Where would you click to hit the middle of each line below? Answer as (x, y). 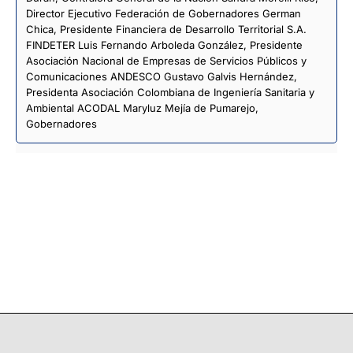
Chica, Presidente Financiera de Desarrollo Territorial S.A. (166, 29)
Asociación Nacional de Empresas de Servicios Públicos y (166, 60)
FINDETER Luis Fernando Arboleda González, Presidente (164, 45)
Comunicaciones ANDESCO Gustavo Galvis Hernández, (162, 76)
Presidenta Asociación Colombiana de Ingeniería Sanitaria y (170, 92)
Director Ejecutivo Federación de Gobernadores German (163, 13)
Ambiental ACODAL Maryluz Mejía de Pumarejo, (142, 108)
